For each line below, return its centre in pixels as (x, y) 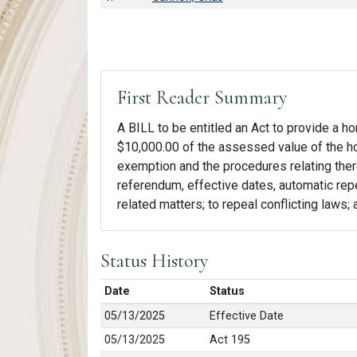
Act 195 (229, 339)
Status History (154, 261)
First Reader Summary (202, 97)
